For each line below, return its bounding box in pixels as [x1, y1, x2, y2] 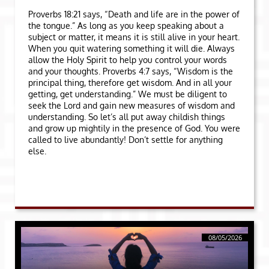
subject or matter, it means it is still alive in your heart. [28, 32, 240, 42]
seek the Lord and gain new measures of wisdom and [28, 100, 235, 110]
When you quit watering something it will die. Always [28, 43, 235, 53]
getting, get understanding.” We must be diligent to [28, 89, 227, 99]
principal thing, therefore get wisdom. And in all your [28, 77, 232, 88]
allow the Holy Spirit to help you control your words [28, 55, 227, 65]
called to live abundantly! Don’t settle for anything [28, 134, 223, 145]
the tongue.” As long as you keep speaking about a [28, 20, 224, 31]
